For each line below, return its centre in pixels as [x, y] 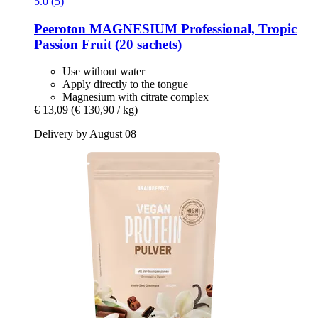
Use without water [104, 72]
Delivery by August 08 [85, 134]
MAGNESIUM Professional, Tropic [191, 28]
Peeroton [60, 28]
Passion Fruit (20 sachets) [108, 44]
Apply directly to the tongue [125, 84]
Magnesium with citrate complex [136, 97]
